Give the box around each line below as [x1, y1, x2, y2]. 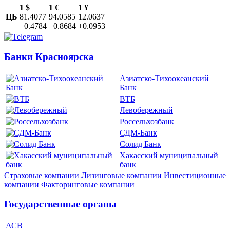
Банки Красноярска [4, 51, 94, 62]
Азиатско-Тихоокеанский [120, 73, 209, 83]
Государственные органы [4, 199, 117, 210]
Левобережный [120, 105, 173, 114]
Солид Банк [120, 139, 161, 148]
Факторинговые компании [41, 180, 135, 189]
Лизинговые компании [81, 170, 162, 180]
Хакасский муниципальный [120, 150, 218, 160]
